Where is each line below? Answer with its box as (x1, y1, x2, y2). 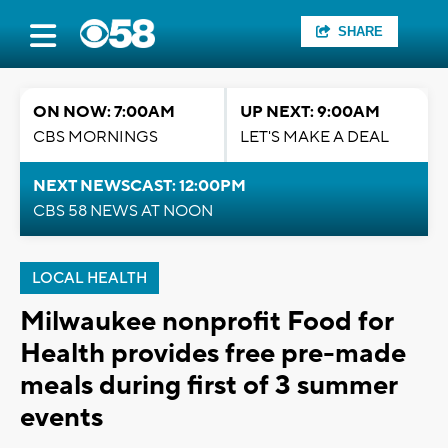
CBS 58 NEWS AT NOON (33, 201, 213, 221)
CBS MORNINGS (33, 127, 158, 147)
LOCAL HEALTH (32, 269, 147, 288)
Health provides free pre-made (20, 336, 406, 371)
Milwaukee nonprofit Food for (20, 304, 393, 339)
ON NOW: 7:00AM (33, 102, 175, 122)
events (20, 400, 103, 435)
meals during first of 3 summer (20, 368, 397, 403)
